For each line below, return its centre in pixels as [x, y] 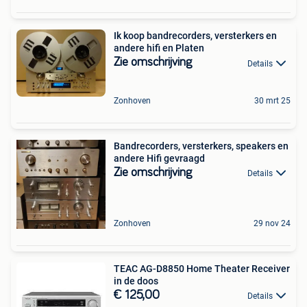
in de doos [136, 281]
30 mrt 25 [272, 100]
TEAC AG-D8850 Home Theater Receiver [202, 268]
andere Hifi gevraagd [159, 158]
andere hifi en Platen [159, 48]
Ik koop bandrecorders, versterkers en [195, 36]
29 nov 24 [272, 223]
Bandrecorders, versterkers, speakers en [201, 146]
